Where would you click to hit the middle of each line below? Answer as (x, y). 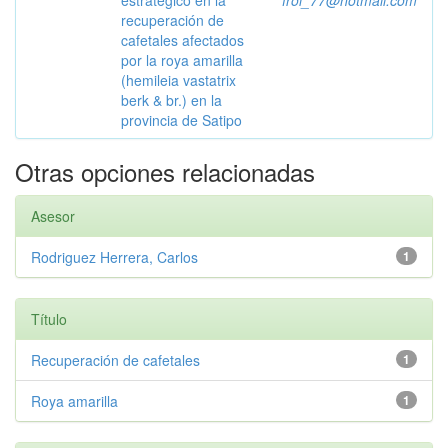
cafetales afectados (182, 40)
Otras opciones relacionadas (165, 171)
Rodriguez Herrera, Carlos (114, 257)
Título (49, 319)
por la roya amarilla (182, 60)
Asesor (53, 216)
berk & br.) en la (171, 100)
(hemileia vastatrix (178, 80)
